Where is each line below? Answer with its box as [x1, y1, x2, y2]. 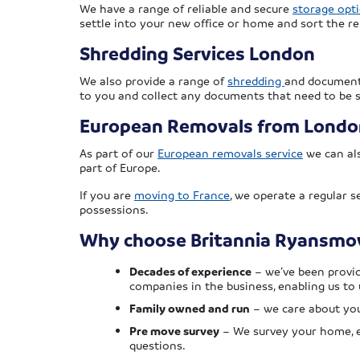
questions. [129, 337, 186, 353]
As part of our [80, 145, 157, 161]
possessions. [80, 202, 149, 217]
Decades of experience [129, 264, 252, 279]
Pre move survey [129, 323, 219, 338]
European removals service [157, 145, 303, 161]
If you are [80, 187, 134, 202]
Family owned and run [129, 301, 250, 316]
